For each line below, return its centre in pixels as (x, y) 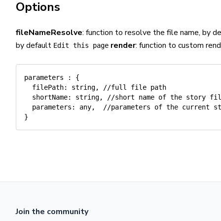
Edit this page (81, 45)
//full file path (135, 87)
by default (35, 45)
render (123, 45)
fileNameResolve (49, 33)
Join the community (52, 212)
